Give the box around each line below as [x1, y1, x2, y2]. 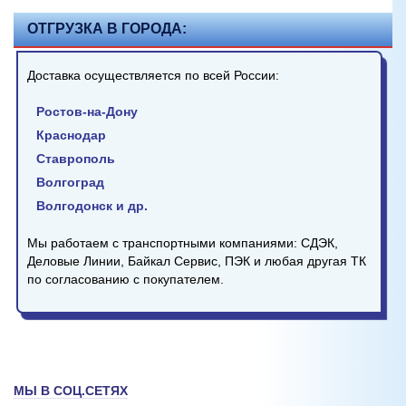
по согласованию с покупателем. [27, 271, 224, 286]
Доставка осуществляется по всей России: [27, 67, 279, 82]
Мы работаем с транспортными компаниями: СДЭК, [27, 235, 338, 250]
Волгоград [36, 174, 104, 189]
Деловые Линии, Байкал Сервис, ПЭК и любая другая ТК [27, 253, 366, 268]
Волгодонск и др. [36, 198, 148, 213]
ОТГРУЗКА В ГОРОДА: [27, 20, 187, 36]
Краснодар [36, 127, 106, 142]
